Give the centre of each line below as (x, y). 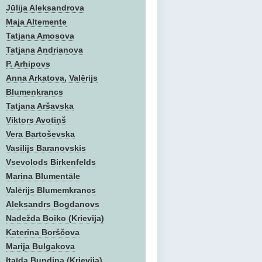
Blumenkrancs (35, 92)
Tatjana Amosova (40, 36)
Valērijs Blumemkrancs (51, 190)
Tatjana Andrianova (44, 50)
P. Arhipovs (28, 64)
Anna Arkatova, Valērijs (52, 78)
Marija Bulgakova (40, 246)
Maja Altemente (36, 22)
